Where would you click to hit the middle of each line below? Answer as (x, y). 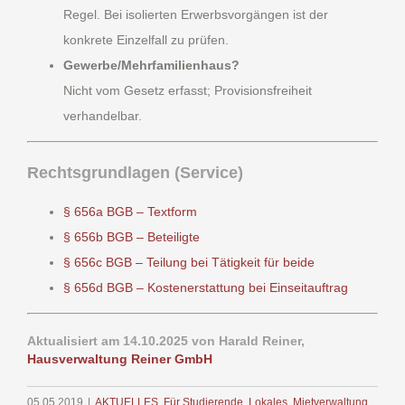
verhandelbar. (103, 116)
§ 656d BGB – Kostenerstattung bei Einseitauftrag (206, 288)
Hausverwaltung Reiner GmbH (120, 358)
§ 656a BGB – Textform (130, 212)
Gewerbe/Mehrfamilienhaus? (151, 66)
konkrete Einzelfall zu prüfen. (146, 40)
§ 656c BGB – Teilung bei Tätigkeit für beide (189, 263)
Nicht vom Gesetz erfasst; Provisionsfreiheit (188, 91)
